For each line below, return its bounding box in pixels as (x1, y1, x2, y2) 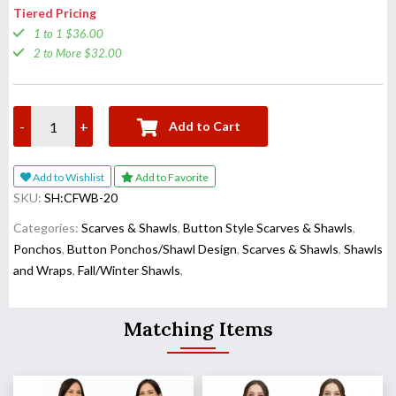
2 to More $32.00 (34, 46, 122, 61)
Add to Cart (168, 118, 240, 134)
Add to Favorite (156, 170, 209, 184)
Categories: (13, 220, 81, 236)
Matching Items (123, 316, 273, 341)
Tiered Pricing (13, 5, 96, 21)
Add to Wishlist (65, 170, 104, 184)
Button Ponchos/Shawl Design (67, 241, 237, 257)
